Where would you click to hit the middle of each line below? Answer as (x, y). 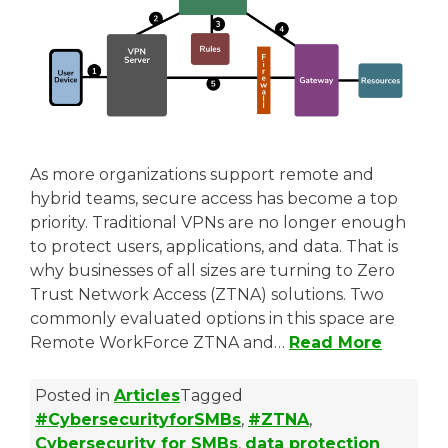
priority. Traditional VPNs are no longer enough (218, 222)
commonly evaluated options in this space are (212, 318)
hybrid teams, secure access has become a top (214, 198)
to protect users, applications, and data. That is (214, 246)
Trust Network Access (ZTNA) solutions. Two (207, 294)
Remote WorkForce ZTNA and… (159, 342)
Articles (147, 395)
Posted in (74, 395)
